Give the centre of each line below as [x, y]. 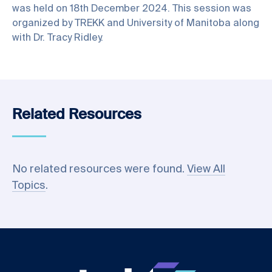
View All [206, 169]
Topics [29, 186]
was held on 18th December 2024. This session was [132, 9]
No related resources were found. [100, 169]
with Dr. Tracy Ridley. [58, 38]
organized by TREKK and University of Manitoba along [136, 24]
